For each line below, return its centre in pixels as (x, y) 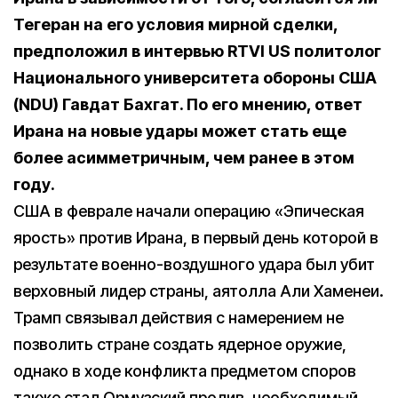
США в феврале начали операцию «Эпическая (189, 211)
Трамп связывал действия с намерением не (179, 318)
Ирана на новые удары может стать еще (180, 131)
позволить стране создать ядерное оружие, (180, 345)
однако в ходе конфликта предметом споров (185, 371)
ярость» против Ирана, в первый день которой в (196, 238)
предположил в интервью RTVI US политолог (197, 52)
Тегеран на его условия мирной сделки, (175, 25)
